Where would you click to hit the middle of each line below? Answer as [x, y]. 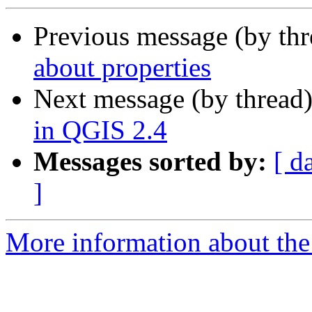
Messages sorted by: [150, 162]
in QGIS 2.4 [100, 130]
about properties [122, 68]
